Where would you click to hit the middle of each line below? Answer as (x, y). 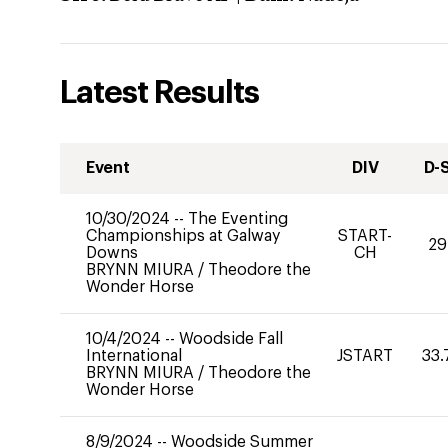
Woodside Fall (231, 339)
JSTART (365, 356)
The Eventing (238, 219)
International (134, 356)
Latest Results (159, 93)
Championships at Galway (183, 236)
